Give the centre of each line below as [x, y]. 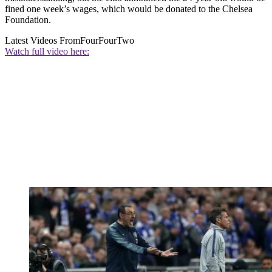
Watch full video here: [47, 51]
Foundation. [28, 19]
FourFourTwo [107, 40]
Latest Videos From [42, 40]
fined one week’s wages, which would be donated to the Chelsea [129, 8]
